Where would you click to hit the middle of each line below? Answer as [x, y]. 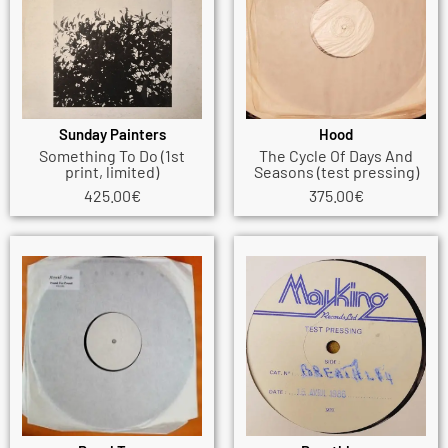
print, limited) [112, 172]
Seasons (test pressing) [336, 172]
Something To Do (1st [112, 156]
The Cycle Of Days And [336, 156]
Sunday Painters [112, 133]
